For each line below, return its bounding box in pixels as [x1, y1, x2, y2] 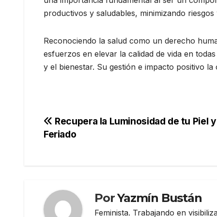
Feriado [44, 128, 77, 140]
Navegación [43, 115, 131, 134]
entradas [43, 155, 108, 174]
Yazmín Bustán [117, 191, 202, 205]
